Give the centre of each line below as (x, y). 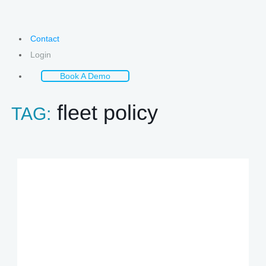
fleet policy (104, 113)
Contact (45, 39)
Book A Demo (85, 76)
